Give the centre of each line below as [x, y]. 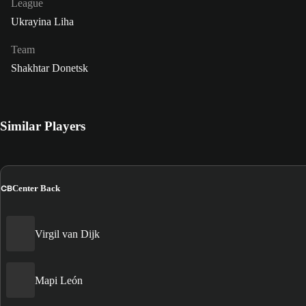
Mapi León [59, 280]
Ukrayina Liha [42, 21]
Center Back [36, 189]
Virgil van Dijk [67, 234]
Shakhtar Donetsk [50, 68]
